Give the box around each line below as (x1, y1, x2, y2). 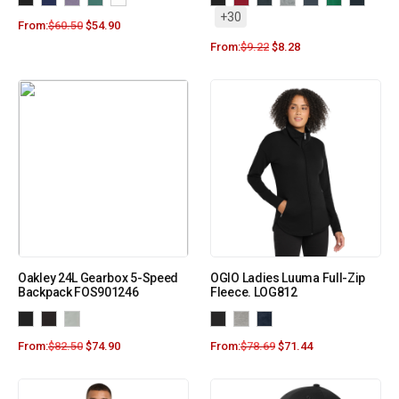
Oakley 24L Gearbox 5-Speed (18, 271, 179, 286)
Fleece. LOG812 (210, 285, 297, 300)
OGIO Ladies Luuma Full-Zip (210, 271, 366, 286)
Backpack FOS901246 (18, 285, 139, 300)
